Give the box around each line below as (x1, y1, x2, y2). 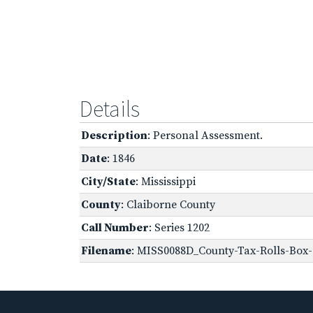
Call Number (81, 220, 149, 235)
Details (80, 94, 140, 123)
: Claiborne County (121, 197, 215, 212)
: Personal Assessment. (147, 128, 263, 143)
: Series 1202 (149, 220, 210, 235)
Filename (81, 243, 131, 258)
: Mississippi (136, 174, 196, 189)
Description (81, 128, 147, 143)
